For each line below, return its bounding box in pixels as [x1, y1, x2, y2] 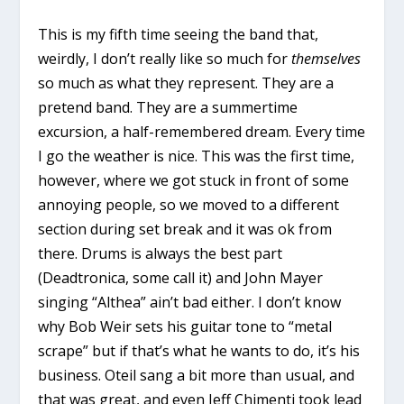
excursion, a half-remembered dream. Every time [38, 122, 366, 142]
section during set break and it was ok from [38, 219, 333, 240]
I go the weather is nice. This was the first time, [38, 146, 355, 167]
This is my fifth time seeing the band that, [38, 24, 319, 45]
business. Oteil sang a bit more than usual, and [38, 365, 355, 386]
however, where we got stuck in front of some [38, 170, 350, 191]
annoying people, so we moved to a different [38, 195, 340, 216]
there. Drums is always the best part [38, 243, 283, 264]
